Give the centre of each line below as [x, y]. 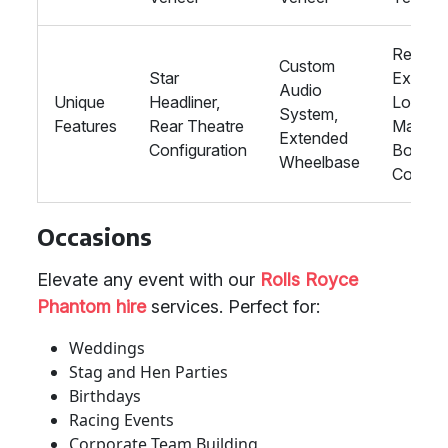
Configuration [198, 150]
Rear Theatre [196, 126]
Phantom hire [91, 306]
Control [418, 174]
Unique [79, 102]
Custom [307, 66]
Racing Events [121, 420]
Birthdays [105, 396]
